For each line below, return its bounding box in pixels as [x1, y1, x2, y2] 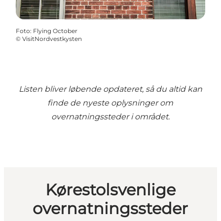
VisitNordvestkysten [22, 35, 82, 43]
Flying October [33, 27, 77, 35]
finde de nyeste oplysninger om [47, 98, 174, 108]
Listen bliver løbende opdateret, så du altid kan [18, 84, 202, 94]
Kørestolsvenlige [45, 180, 176, 199]
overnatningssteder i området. [51, 112, 170, 122]
